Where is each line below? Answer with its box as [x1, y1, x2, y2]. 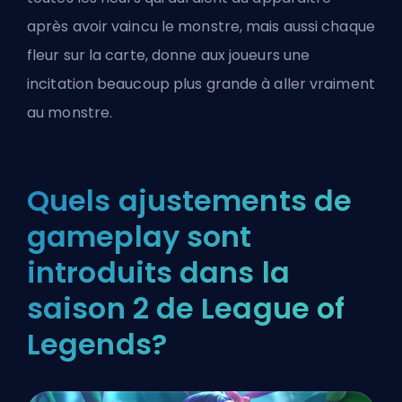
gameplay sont [27, 216, 252, 258]
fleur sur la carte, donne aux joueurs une [27, 45, 310, 66]
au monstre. [27, 102, 113, 124]
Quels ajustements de [27, 180, 353, 222]
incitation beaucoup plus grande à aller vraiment [27, 74, 375, 95]
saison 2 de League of [27, 288, 345, 329]
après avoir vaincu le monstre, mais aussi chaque [27, 16, 375, 38]
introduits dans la [27, 252, 290, 293]
